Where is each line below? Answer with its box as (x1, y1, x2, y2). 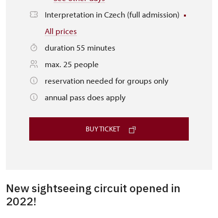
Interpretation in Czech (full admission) (45, 9, 182, 19)
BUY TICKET (85, 124, 120, 133)
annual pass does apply (45, 92, 126, 102)
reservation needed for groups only (45, 75, 168, 86)
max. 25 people (45, 59, 99, 69)
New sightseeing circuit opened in (6, 181, 181, 195)
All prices (45, 26, 77, 36)
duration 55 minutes (45, 42, 115, 53)
